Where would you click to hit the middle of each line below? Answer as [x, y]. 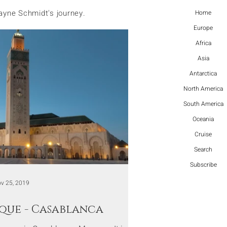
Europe [203, 28]
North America [203, 89]
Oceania [203, 119]
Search [203, 149]
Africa [203, 43]
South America [203, 104]
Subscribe [203, 165]
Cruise [203, 134]
